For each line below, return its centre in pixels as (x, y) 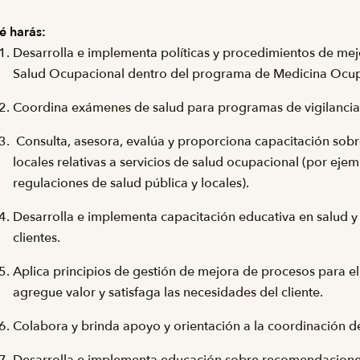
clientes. (37, 238)
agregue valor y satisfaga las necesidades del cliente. (168, 292)
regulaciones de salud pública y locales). (131, 183)
